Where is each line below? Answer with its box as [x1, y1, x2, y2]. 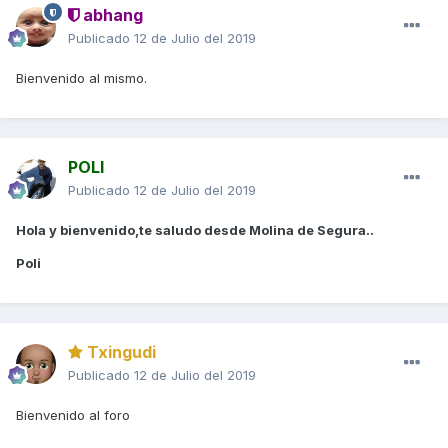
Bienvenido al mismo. [16, 70, 147, 87]
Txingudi [83, 342, 156, 363]
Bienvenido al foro [16, 407, 134, 424]
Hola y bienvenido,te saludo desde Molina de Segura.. [16, 222, 374, 239]
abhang [79, 5, 143, 26]
